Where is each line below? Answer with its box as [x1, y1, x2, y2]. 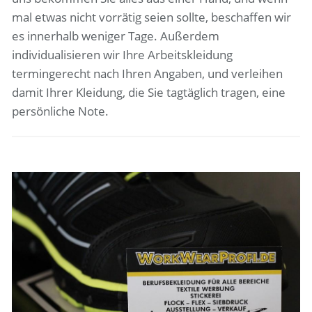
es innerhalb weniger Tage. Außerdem [12, 27, 220, 44]
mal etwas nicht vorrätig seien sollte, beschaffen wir [12, 8, 292, 25]
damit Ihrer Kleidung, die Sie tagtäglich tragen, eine [12, 84, 286, 100]
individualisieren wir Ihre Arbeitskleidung [12, 46, 233, 63]
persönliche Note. [12, 102, 109, 119]
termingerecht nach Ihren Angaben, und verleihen [12, 65, 283, 81]
